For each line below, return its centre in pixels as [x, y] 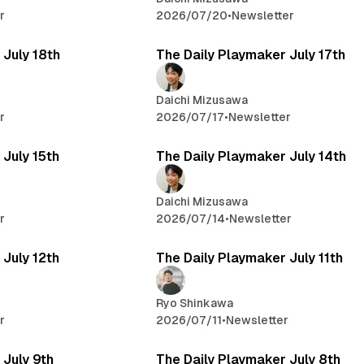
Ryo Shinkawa [195, 303]
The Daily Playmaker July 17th [251, 55]
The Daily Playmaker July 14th [251, 157]
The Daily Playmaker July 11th [250, 258]
